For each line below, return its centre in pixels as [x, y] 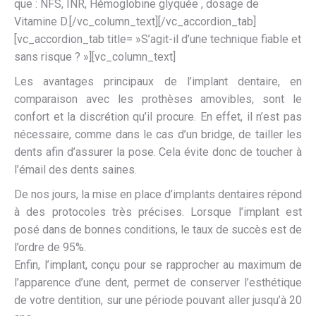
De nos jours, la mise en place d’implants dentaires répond [158, 194]
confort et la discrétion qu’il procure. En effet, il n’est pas [158, 116]
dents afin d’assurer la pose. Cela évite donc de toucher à [158, 152]
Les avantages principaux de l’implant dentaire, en [158, 81]
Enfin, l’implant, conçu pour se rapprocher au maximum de [158, 265]
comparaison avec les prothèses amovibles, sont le [158, 99]
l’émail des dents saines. [75, 169]
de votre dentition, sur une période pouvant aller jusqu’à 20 [158, 300]
